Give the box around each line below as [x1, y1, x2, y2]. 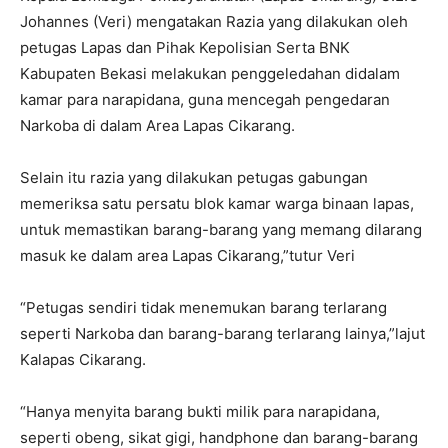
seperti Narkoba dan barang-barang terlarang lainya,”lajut [20, 323, 425, 343]
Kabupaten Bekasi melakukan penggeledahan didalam [20, 63, 400, 83]
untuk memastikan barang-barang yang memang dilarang [20, 219, 422, 239]
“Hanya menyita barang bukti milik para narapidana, [20, 401, 380, 421]
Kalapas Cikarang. [20, 349, 146, 369]
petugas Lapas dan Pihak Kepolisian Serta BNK [20, 37, 350, 57]
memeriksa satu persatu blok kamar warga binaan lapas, [20, 193, 414, 213]
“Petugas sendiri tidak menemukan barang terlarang [20, 297, 387, 317]
